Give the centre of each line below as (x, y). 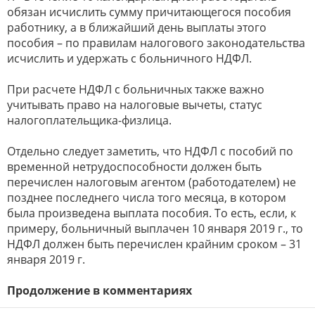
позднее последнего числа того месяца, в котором (147, 197)
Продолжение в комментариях (99, 290)
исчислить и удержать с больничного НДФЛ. (129, 58)
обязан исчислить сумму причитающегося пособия (149, 12)
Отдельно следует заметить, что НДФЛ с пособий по (150, 151)
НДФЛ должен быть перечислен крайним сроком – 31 (154, 244)
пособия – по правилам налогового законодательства (156, 43)
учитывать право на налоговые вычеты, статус (135, 104)
